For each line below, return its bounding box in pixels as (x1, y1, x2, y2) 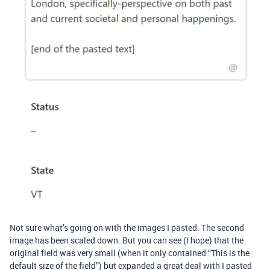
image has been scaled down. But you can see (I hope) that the (10, 234, 243, 246)
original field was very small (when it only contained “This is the (10, 246, 250, 259)
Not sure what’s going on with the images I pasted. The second (10, 221, 244, 233)
